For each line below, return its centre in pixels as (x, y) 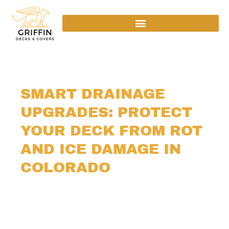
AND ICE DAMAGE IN (101, 149)
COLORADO (65, 167)
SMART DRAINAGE (93, 94)
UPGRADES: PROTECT (106, 112)
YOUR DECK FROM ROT (111, 130)
